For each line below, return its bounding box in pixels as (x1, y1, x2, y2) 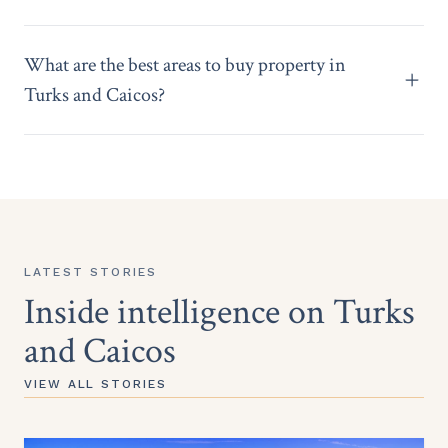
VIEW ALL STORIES (24, 377, 167, 392)
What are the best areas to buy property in (24, 52, 346, 79)
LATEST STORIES (24, 265, 158, 280)
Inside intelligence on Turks (24, 289, 415, 337)
